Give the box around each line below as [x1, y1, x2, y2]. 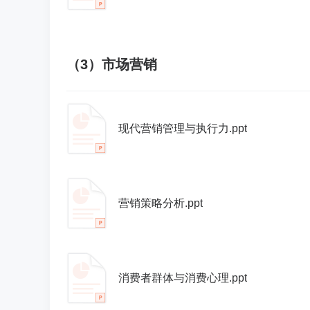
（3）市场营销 [66, 57, 157, 72]
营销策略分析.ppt [118, 197, 203, 209]
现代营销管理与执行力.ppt [118, 122, 247, 134]
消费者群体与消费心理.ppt [118, 272, 247, 284]
